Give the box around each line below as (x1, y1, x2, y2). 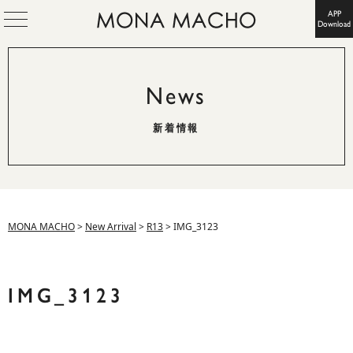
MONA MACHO (8, 220, 75, 233)
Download (318, 17, 351, 30)
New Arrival (85, 220, 136, 233)
